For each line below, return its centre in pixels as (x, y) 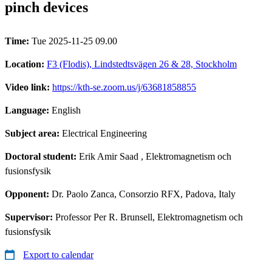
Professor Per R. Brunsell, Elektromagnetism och (149, 217)
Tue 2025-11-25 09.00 (74, 41)
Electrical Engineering (104, 133)
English (66, 110)
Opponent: (28, 194)
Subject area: (33, 133)
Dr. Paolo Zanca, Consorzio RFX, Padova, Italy (144, 194)
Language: (28, 110)
